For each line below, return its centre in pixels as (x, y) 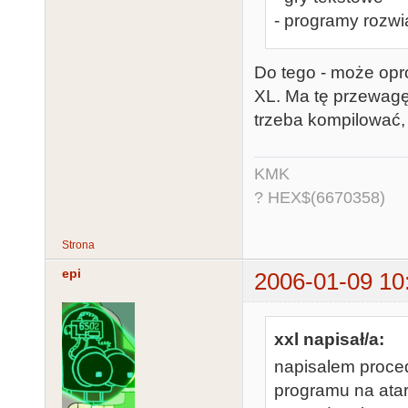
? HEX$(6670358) (320, 198)
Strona (78, 245)
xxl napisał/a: (329, 339)
